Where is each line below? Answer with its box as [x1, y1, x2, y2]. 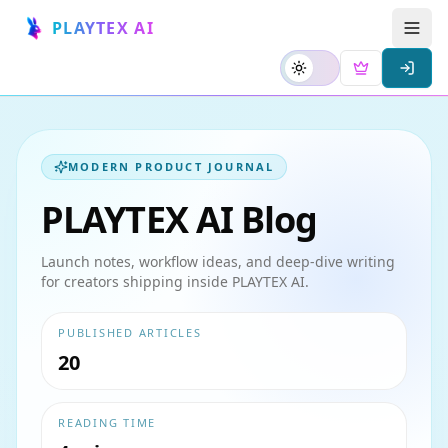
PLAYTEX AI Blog [41, 195, 318, 244]
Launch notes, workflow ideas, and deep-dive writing [41, 252, 395, 271]
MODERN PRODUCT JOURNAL [68, 159, 275, 174]
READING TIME [58, 415, 157, 430]
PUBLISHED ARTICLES [58, 325, 202, 340]
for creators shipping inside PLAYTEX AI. [41, 272, 309, 291]
